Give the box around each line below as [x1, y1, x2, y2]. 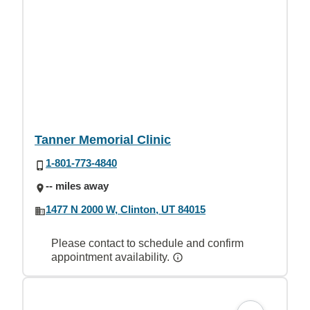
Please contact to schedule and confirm [51, 237, 244, 249]
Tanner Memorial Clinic [35, 133, 171, 147]
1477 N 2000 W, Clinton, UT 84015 [46, 203, 206, 215]
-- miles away [46, 180, 109, 192]
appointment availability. [51, 250, 172, 263]
